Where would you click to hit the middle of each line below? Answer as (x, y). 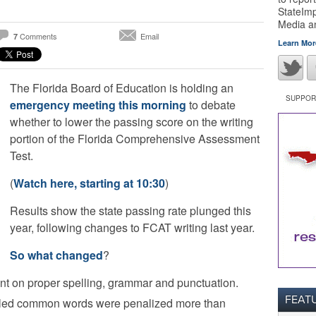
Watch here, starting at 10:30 (89, 183)
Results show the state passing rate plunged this (130, 211)
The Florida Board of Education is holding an (122, 88)
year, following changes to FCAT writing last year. (132, 227)
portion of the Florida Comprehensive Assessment (135, 139)
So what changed (56, 255)
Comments (37, 36)
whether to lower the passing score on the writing (132, 122)
